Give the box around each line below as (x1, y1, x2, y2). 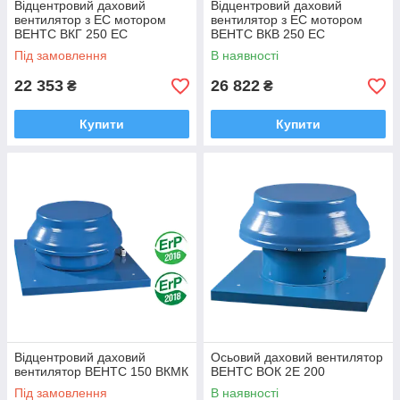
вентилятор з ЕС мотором (211, 12, 362, 27)
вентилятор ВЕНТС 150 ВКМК (14, 364, 188, 379)
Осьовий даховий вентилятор (211, 350, 383, 364)
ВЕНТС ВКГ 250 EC (14, 27, 128, 41)
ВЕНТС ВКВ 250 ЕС (211, 27, 325, 41)
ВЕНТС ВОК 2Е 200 (211, 364, 325, 379)
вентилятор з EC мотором (14, 12, 166, 27)
